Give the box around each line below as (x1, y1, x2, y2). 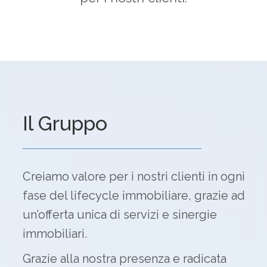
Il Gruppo (22, 111, 107, 135)
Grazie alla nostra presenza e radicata (22, 251, 226, 266)
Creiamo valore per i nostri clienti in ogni (22, 169, 245, 184)
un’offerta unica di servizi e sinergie (22, 207, 217, 222)
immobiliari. (22, 226, 87, 241)
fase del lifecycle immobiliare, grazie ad (22, 188, 245, 203)
